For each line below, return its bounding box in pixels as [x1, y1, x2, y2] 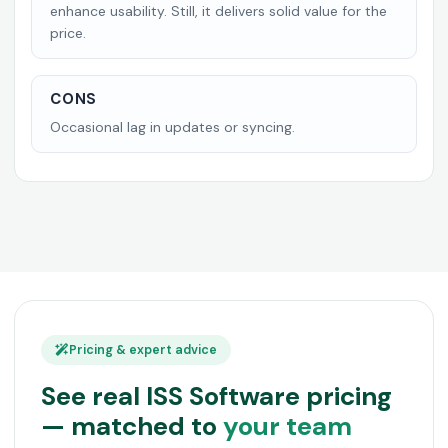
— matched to [41, 409, 223, 443]
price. [50, 24, 86, 42]
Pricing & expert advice [69, 342, 217, 358]
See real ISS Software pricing [41, 379, 392, 413]
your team [223, 409, 352, 443]
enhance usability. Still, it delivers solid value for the [50, 2, 387, 20]
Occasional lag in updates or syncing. [50, 118, 295, 136]
